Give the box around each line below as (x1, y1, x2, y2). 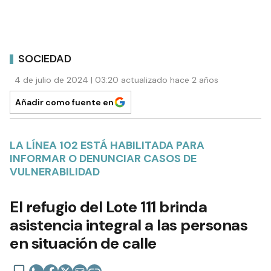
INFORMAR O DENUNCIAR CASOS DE (10, 151, 197, 166)
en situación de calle (10, 233, 157, 254)
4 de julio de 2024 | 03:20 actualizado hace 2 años (15, 74, 218, 86)
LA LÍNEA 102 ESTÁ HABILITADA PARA (10, 138, 204, 153)
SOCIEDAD (18, 51, 71, 66)
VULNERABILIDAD (10, 165, 100, 180)
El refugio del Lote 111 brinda (10, 197, 207, 218)
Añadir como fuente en (15, 97, 114, 108)
